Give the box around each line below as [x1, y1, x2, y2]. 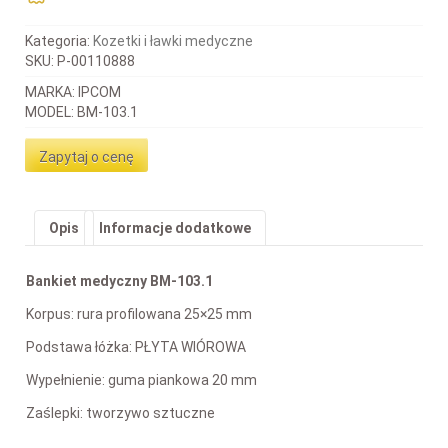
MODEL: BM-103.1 [25, 104, 138, 121]
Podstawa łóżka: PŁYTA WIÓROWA [26, 338, 246, 355]
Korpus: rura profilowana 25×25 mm [26, 305, 252, 322]
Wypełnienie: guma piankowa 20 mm [26, 371, 257, 388]
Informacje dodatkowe [99, 220, 251, 237]
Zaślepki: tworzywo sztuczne [26, 404, 215, 421]
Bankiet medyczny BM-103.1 [26, 272, 213, 289]
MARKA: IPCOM [25, 84, 121, 101]
